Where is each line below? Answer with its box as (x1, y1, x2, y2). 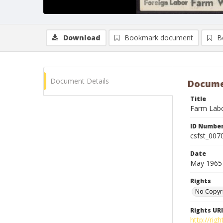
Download (63, 33, 101, 42)
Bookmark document (124, 33, 193, 42)
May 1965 (190, 158, 222, 168)
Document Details (50, 76, 109, 86)
